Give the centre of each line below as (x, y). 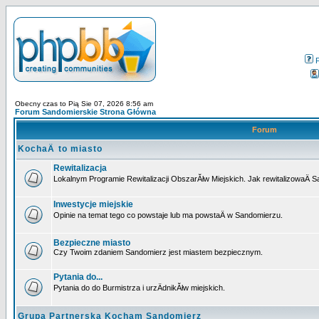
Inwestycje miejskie (93, 204)
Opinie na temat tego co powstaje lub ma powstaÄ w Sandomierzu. (168, 215)
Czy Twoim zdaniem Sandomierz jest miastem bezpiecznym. (158, 252)
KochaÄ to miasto (60, 149)
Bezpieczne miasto (92, 243)
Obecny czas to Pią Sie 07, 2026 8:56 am (84, 104)
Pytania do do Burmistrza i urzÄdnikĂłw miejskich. (139, 288)
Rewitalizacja (80, 168)
